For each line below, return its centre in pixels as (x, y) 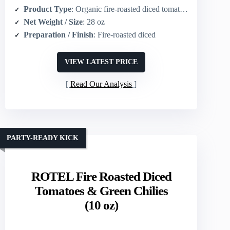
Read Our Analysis (101, 84)
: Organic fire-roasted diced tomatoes (126, 9)
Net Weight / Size (53, 22)
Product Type (47, 9)
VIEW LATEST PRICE (101, 62)
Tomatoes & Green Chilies (101, 191)
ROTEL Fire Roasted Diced (101, 177)
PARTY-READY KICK (43, 138)
